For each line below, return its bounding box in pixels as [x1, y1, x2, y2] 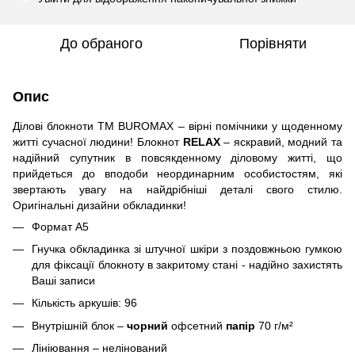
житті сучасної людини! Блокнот [13, 135, 183, 148]
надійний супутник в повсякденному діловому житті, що [13, 151, 342, 164]
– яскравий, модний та [219, 135, 342, 148]
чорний [127, 319, 168, 332]
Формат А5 [32, 219, 89, 233]
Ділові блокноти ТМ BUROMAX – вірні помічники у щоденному [13, 119, 342, 132]
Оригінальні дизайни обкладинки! [13, 198, 186, 212]
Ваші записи [32, 273, 95, 287]
